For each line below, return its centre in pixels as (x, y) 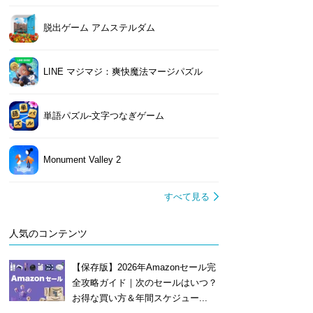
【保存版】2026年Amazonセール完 (144, 267)
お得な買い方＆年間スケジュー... (139, 298)
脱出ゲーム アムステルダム (99, 28)
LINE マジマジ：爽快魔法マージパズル (123, 72)
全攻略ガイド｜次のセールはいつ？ (144, 283)
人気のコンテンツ (48, 233)
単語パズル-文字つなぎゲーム (103, 116)
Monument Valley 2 (82, 160)
